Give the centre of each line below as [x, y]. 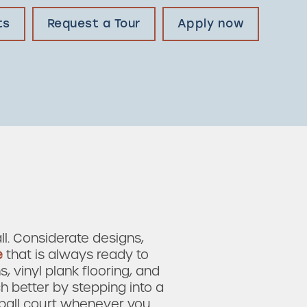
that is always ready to [76, 254]
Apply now [210, 23]
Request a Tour [94, 23]
